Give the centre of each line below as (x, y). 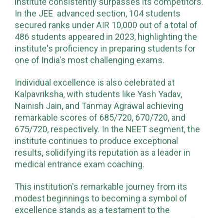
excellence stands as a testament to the (92, 210)
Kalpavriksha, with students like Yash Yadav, (98, 94)
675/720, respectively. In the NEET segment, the (107, 129)
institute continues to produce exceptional (96, 141)
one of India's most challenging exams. (90, 60)
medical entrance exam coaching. (80, 164)
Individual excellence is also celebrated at (95, 82)
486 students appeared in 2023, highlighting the (106, 36)
